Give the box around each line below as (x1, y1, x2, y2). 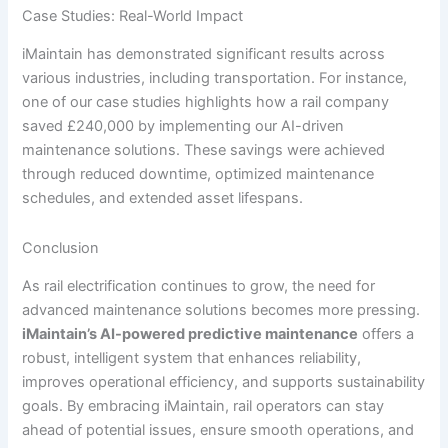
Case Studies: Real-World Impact (22, 6, 244, 25)
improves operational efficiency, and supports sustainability (22, 372, 426, 391)
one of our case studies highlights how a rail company (22, 93, 390, 112)
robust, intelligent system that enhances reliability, (22, 348, 362, 367)
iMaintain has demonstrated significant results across (22, 45, 386, 64)
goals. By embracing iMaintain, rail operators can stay (22, 396, 385, 415)
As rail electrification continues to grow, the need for (22, 276, 376, 295)
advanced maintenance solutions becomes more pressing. (22, 300, 421, 319)
